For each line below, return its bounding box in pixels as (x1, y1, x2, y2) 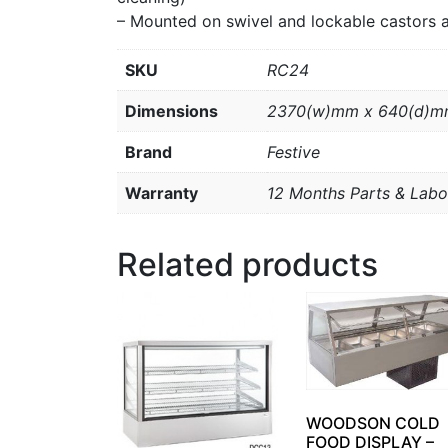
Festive (267, 141, 320, 162)
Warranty (125, 182, 198, 203)
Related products (117, 244, 378, 284)
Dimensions (125, 100, 218, 121)
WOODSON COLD (305, 412, 440, 433)
